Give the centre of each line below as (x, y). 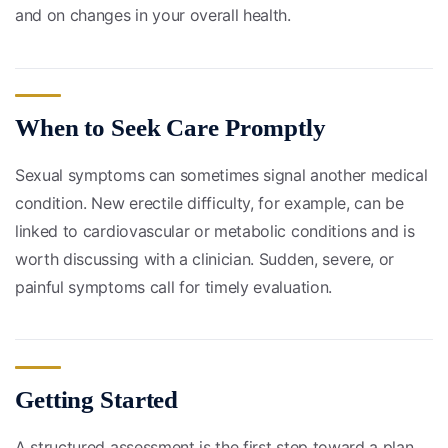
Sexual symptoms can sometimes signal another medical (221, 175)
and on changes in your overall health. (153, 15)
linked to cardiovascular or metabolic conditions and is (215, 231)
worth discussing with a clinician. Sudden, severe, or (205, 259)
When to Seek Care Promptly (170, 128)
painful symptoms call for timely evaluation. (173, 287)
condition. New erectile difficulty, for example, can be (209, 203)
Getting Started (97, 399)
